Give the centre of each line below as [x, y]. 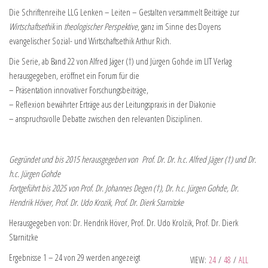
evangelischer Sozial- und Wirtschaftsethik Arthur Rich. [90, 41]
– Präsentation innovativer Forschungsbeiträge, [79, 90]
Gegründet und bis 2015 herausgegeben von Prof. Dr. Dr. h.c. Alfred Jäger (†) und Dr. [133, 159]
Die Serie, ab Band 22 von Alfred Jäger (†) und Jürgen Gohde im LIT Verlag [120, 61]
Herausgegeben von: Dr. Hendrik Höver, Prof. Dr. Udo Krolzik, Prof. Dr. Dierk [124, 223]
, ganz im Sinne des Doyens [179, 26]
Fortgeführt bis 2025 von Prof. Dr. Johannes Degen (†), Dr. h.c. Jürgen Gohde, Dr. [124, 188]
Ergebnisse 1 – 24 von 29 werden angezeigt [74, 257]
